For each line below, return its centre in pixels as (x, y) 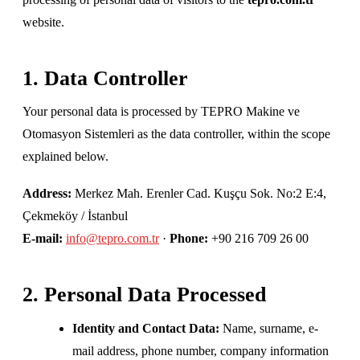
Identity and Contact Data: (146, 328)
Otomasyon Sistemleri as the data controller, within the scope (176, 134)
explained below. (65, 157)
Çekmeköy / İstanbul (75, 215)
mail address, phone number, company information (201, 350)
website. (43, 22)
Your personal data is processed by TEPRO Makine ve (161, 112)
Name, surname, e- (269, 328)
